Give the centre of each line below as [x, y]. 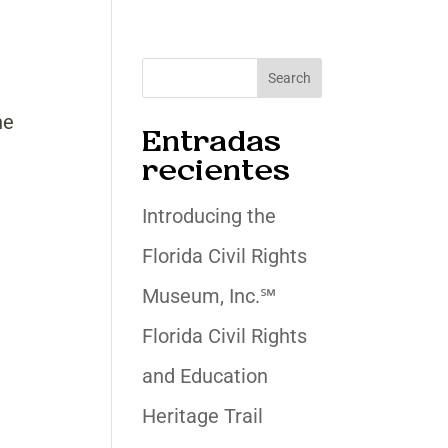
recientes [215, 171]
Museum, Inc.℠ [208, 296]
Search [290, 78]
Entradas [211, 142]
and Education [204, 376]
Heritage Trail [202, 416]
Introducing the [208, 216]
